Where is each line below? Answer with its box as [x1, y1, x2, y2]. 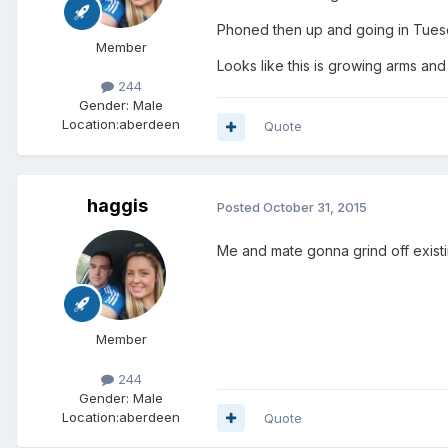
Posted [217, 199, 263, 216]
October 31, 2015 [263, 199, 367, 216]
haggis [86, 195, 148, 217]
